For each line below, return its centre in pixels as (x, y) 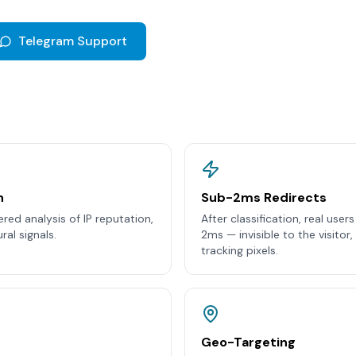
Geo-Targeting (248, 342)
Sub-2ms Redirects (264, 197)
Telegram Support (73, 41)
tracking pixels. (240, 250)
